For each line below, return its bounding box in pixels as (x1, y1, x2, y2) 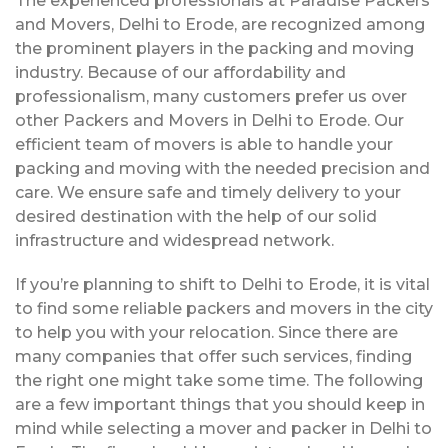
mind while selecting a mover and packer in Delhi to (15, 418, 432, 438)
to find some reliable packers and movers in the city (15, 298, 433, 318)
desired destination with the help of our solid (15, 206, 377, 226)
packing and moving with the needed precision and (15, 158, 430, 178)
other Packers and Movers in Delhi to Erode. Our (15, 110, 404, 130)
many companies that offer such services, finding (15, 346, 412, 366)
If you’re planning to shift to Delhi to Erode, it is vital (15, 274, 430, 294)
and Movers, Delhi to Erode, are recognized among (15, 14, 425, 34)
